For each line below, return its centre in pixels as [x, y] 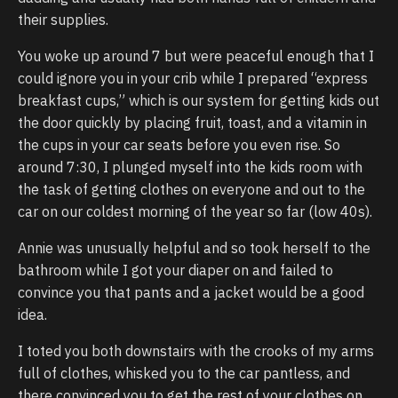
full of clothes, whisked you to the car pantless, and [184, 373]
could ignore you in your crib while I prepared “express [193, 78]
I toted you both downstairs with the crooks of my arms [196, 351]
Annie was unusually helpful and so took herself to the [194, 248]
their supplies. [63, 20]
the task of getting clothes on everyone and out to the [191, 189]
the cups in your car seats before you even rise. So [179, 145]
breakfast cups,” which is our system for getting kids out [199, 100]
